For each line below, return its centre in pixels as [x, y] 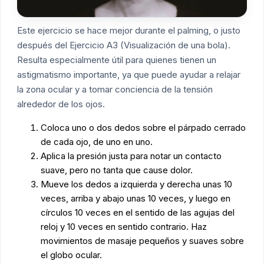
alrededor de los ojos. [61, 104]
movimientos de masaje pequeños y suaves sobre [142, 241]
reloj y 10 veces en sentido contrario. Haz [124, 227]
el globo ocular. [71, 255]
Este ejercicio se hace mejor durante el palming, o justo [129, 31]
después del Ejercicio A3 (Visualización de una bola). [124, 45]
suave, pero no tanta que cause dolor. [117, 170]
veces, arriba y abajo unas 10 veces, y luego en [136, 199]
